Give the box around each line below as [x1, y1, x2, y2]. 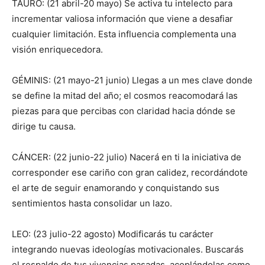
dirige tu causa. [12, 121, 76, 132]
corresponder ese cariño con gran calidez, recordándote [12, 167, 248, 179]
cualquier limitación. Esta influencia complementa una [12, 28, 236, 40]
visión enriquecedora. [12, 44, 103, 56]
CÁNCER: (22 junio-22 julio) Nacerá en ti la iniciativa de [12, 151, 241, 163]
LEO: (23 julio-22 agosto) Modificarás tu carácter [12, 228, 214, 240]
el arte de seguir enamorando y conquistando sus [12, 182, 219, 194]
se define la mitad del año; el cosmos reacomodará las [12, 90, 238, 102]
